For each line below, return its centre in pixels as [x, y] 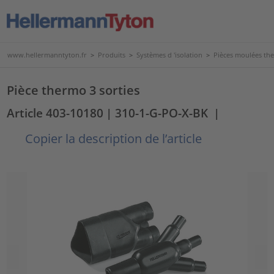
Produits [112, 55]
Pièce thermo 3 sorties [74, 90]
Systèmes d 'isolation [169, 55]
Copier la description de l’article [112, 138]
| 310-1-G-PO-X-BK [157, 113]
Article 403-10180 [55, 113]
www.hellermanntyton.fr [47, 55]
